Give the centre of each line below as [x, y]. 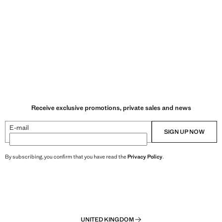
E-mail [19, 127]
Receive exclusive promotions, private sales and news [111, 108]
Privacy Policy [145, 156]
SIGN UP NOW [184, 132]
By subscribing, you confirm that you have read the [66, 156]
